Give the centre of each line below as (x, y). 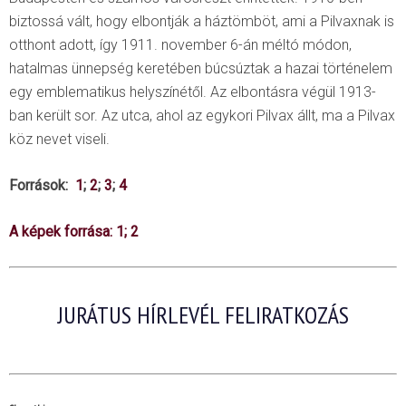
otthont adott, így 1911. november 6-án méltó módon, (180, 45)
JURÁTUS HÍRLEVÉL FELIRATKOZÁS (203, 315)
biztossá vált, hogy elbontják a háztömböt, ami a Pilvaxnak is (202, 22)
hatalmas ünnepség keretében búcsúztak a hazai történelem (201, 69)
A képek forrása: (63, 232)
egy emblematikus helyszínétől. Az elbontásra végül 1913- (193, 92)
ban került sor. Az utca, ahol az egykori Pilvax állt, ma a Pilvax (202, 116)
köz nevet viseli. (59, 140)
